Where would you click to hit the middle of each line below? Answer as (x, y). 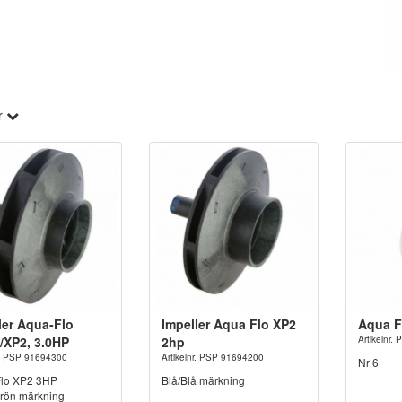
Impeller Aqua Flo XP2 (228, 324)
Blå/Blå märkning (203, 380)
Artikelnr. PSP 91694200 (212, 358)
